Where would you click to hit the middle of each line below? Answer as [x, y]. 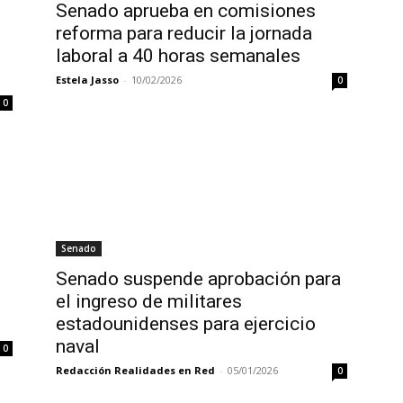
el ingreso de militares [149, 301]
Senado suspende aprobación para [198, 279]
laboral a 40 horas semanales [178, 56]
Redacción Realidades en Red [135, 370]
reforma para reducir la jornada [184, 33]
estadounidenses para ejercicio [186, 324]
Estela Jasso [87, 80]
